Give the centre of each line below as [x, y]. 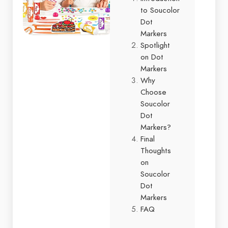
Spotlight [155, 45]
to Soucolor [160, 10]
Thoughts [156, 150]
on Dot [152, 57]
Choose [153, 92]
